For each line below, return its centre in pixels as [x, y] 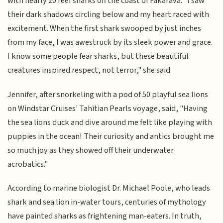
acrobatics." [28, 164]
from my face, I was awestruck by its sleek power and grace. [110, 43]
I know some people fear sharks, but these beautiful [98, 56]
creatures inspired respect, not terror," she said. [90, 70]
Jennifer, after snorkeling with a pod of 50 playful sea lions [108, 94]
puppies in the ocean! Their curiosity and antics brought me [111, 136]
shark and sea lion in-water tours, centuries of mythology [107, 202]
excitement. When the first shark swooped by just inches [105, 29]
